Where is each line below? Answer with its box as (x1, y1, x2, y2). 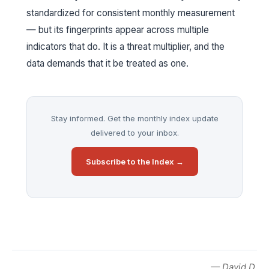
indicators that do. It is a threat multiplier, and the (26, 41, 225, 53)
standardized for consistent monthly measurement (26, 7, 235, 19)
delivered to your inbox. (90, 128, 179, 138)
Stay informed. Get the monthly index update (50, 113, 219, 124)
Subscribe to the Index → (85, 157, 184, 167)
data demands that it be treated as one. (26, 58, 189, 70)
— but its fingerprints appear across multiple (26, 24, 209, 36)
